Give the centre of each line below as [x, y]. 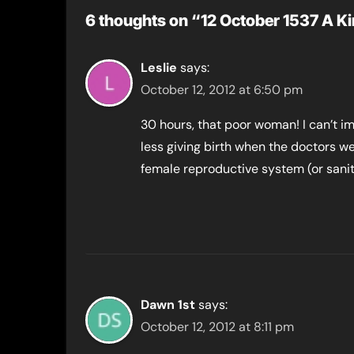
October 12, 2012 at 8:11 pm [217, 327]
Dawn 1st [168, 305]
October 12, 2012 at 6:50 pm [222, 90]
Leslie [159, 68]
